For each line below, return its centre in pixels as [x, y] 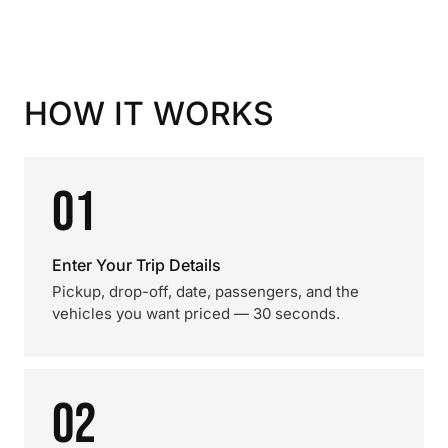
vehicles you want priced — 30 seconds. [196, 313]
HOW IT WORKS [149, 113]
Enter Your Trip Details [136, 265]
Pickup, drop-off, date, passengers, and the [205, 291]
